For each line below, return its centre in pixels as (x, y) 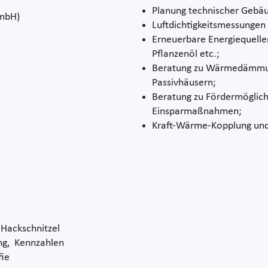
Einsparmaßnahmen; (197, 111)
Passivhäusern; (184, 83)
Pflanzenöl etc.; (186, 54)
